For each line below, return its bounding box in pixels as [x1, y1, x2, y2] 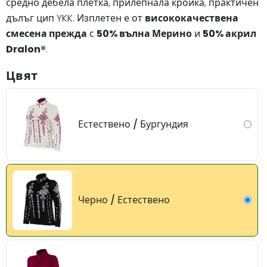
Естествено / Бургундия [78, 117, 188, 131]
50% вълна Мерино [97, 26, 192, 41]
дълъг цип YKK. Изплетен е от [6, 11, 145, 25]
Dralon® [6, 42, 46, 56]
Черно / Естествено [78, 193, 170, 207]
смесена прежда [6, 26, 87, 41]
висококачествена [145, 11, 238, 25]
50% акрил [203, 26, 256, 41]
